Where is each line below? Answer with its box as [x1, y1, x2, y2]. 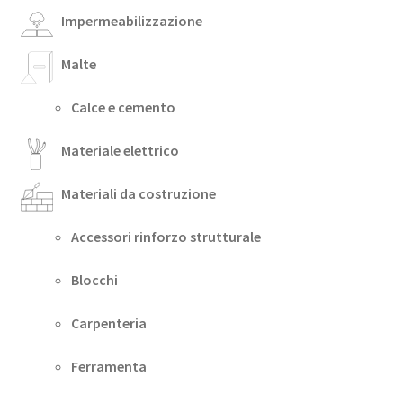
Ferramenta [70, 356, 147, 375]
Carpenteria [70, 313, 147, 332]
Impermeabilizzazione [60, 11, 202, 30]
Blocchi [70, 270, 118, 289]
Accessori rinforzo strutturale [70, 227, 261, 246]
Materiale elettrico [60, 140, 179, 159]
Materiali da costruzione [60, 184, 216, 202]
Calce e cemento [70, 97, 175, 116]
